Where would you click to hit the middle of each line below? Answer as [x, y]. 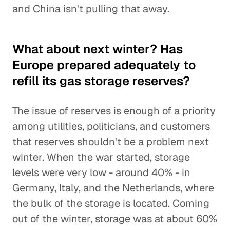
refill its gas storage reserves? [101, 81]
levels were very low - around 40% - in [101, 172]
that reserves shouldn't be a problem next [111, 142]
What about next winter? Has [98, 49]
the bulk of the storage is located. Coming [111, 203]
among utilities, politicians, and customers [111, 126]
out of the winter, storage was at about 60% [115, 219]
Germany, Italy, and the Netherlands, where [113, 188]
